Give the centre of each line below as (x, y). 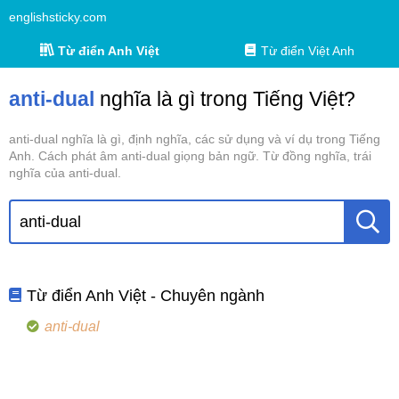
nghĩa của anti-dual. (65, 173)
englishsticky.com (58, 17)
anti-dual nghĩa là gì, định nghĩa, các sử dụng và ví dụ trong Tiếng (195, 139)
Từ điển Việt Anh (308, 51)
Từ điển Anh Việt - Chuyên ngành (146, 296)
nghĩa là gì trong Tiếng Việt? (225, 99)
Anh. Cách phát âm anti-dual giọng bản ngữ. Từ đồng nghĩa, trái (190, 156)
